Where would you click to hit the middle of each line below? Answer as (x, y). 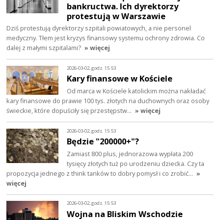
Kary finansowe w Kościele (120, 79)
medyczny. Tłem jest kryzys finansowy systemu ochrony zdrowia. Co (106, 38)
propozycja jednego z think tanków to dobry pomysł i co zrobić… (101, 174)
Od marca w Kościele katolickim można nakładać (137, 91)
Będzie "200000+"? (103, 141)
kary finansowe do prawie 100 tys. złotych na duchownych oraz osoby (108, 101)
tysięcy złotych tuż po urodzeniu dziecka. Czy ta (136, 164)
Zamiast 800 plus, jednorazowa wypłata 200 (130, 154)
